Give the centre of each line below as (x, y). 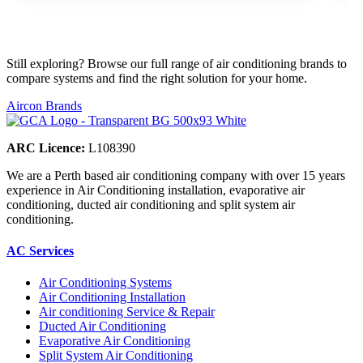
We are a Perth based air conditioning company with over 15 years (176, 175)
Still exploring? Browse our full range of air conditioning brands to (177, 63)
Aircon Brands (44, 105)
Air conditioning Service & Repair (127, 312)
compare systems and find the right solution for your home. (157, 78)
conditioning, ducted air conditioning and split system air (151, 204)
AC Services (40, 251)
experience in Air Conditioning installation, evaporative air (156, 190)
